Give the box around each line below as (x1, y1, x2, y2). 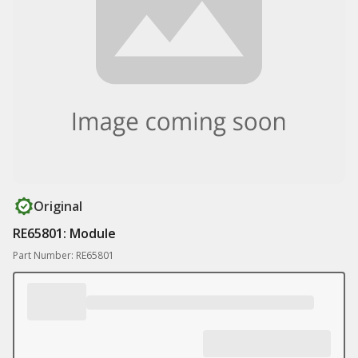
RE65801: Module (13, 225, 116, 242)
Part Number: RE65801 (13, 249, 114, 262)
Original (34, 197, 82, 215)
